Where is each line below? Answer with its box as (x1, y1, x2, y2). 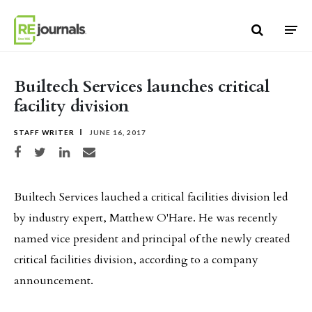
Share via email (82, 146, 126, 154)
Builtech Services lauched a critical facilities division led (14, 189, 288, 205)
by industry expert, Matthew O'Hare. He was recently (14, 210, 278, 226)
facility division (14, 95, 129, 118)
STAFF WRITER (14, 128, 75, 136)
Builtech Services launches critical (14, 75, 270, 98)
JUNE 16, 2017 (87, 128, 146, 136)
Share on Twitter (33, 146, 81, 154)
